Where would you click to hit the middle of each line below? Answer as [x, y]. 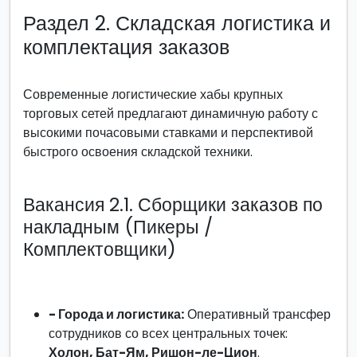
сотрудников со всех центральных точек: [168, 333]
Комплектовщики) [100, 249]
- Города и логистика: [116, 314]
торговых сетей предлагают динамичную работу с [171, 114]
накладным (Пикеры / [118, 227]
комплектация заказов [126, 47]
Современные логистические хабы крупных [153, 94]
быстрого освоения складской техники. [138, 152]
